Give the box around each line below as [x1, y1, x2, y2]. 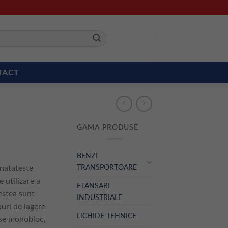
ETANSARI [77, 182, 110, 190]
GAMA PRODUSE [77, 124, 138, 131]
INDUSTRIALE [77, 193, 122, 202]
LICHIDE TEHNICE [77, 212, 136, 220]
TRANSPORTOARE [77, 163, 137, 172]
